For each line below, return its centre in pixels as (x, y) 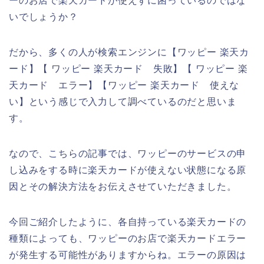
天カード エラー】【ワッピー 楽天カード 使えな (124, 85)
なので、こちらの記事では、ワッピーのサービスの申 (128, 153)
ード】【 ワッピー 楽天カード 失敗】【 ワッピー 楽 (128, 68)
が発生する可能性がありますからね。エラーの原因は (128, 255)
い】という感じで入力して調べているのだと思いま (123, 101)
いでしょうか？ (44, 16)
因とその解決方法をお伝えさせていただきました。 (123, 186)
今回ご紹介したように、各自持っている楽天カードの (128, 222)
